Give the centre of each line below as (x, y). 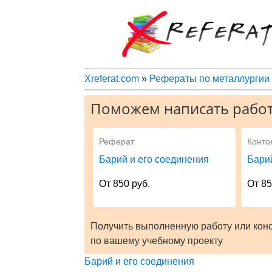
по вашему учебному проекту (156, 240)
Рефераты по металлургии (209, 78)
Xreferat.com (111, 78)
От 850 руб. (125, 183)
